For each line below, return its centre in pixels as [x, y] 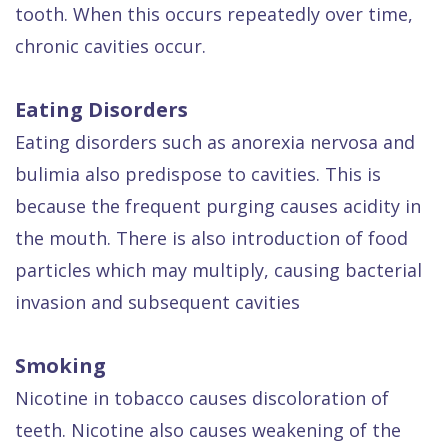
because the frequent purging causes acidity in [218, 206]
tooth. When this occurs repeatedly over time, [214, 14]
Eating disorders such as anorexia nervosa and [215, 142]
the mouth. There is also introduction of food [211, 238]
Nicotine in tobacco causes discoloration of [202, 398]
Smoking [60, 365]
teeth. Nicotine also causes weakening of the [208, 430]
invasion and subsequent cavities [157, 302]
